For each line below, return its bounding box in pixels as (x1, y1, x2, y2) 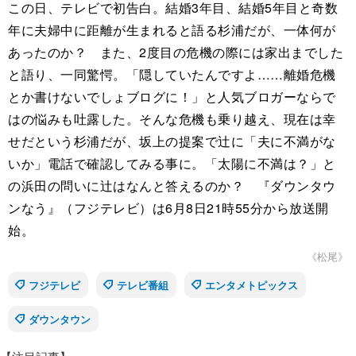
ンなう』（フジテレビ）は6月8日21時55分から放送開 (8, 199, 329, 218)
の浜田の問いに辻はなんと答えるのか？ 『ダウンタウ (8, 176, 336, 195)
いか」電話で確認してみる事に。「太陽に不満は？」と (8, 154, 336, 173)
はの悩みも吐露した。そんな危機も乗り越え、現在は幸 (8, 110, 336, 129)
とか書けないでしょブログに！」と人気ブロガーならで (8, 87, 336, 106)
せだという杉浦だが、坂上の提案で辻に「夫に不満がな (8, 132, 336, 151)
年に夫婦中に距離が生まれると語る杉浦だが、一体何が (8, 21, 336, 40)
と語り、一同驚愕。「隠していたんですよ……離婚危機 (8, 65, 336, 84)
